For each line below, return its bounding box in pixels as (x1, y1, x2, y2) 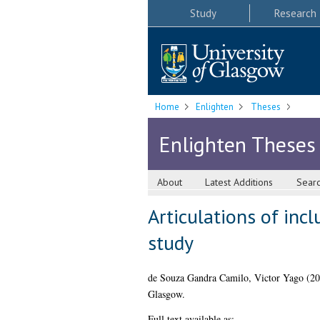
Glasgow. (147, 287, 185, 301)
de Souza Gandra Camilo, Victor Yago (147, 271, 304, 285)
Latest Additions (205, 176, 274, 189)
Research (274, 6, 316, 20)
